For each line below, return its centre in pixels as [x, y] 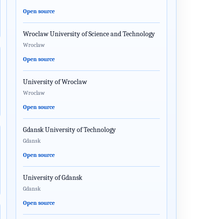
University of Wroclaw [55, 82]
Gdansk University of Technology [69, 130]
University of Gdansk [53, 178]
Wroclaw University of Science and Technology [89, 34]
